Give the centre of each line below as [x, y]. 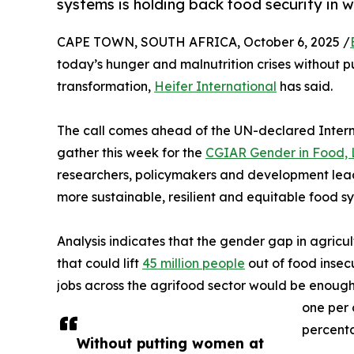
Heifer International [215, 86]
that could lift [100, 263]
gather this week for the [131, 152]
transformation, [105, 86]
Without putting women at [170, 343]
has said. [305, 86]
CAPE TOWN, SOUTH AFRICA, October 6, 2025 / [203, 41]
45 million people [194, 263]
